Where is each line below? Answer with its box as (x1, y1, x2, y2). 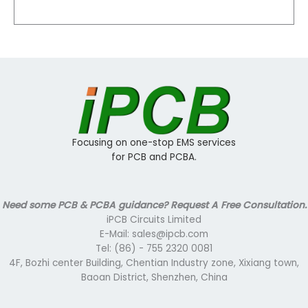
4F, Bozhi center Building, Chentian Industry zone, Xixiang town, (9, 256, 299, 269)
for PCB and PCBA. (111, 151, 197, 164)
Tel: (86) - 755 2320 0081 (96, 241, 212, 255)
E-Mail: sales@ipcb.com (100, 227, 208, 241)
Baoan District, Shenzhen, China (80, 270, 228, 284)
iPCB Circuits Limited (107, 212, 201, 226)
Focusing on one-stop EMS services (72, 136, 236, 150)
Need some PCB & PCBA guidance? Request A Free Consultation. (1, 198, 307, 212)
